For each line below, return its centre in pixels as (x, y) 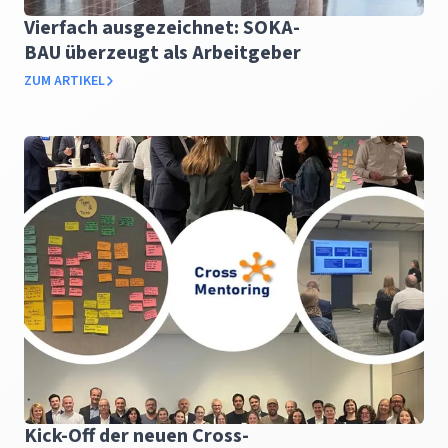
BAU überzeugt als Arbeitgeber (162, 53)
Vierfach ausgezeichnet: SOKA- (162, 28)
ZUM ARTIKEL (64, 81)
